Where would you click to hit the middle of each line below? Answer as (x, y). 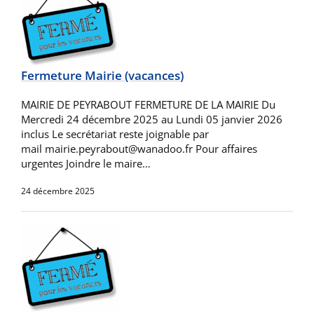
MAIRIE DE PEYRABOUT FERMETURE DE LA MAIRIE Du (148, 104)
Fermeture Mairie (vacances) (102, 75)
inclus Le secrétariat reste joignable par (115, 134)
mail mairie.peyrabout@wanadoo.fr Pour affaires (139, 149)
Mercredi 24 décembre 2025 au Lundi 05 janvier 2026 (152, 119)
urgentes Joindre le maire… (86, 163)
